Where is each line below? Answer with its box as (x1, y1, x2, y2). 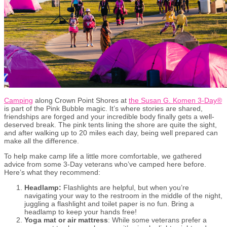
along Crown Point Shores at (33, 96, 127, 104)
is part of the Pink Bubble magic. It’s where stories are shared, (4, 104, 203, 112)
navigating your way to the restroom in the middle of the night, (24, 191, 222, 200)
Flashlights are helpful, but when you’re (63, 183, 189, 192)
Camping (4, 96, 33, 104)
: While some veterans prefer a (108, 215, 207, 224)
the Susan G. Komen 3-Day (129, 96, 217, 104)
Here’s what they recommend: (4, 168, 100, 176)
